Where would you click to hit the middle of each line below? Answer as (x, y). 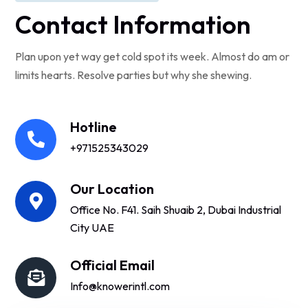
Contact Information (133, 24)
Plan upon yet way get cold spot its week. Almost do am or (152, 56)
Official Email (112, 265)
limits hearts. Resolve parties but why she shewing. (133, 75)
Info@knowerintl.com (120, 286)
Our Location (112, 189)
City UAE (92, 228)
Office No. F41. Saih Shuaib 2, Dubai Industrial (176, 210)
